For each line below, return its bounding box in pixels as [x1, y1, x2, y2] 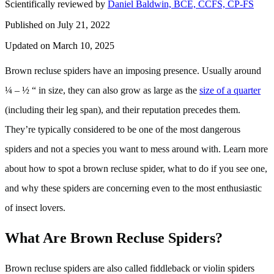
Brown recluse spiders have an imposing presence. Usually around [5, 65, 261, 76]
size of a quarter [199, 84, 261, 95]
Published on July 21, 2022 [5, 19, 110, 30]
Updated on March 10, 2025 [5, 40, 114, 51]
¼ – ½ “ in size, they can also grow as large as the [5, 84, 199, 95]
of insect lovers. [5, 202, 65, 213]
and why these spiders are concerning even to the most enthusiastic [5, 182, 262, 193]
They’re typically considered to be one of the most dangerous [5, 124, 240, 135]
